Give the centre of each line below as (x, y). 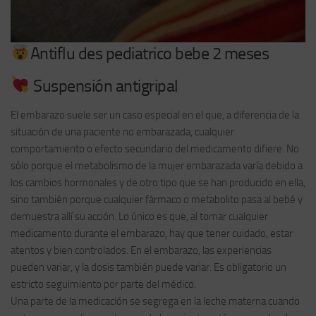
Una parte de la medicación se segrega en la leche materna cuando (155, 301)
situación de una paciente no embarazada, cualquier (122, 132)
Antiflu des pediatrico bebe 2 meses (150, 53)
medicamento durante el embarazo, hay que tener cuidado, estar (152, 233)
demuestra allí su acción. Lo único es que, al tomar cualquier (139, 216)
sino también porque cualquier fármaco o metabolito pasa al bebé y (157, 199)
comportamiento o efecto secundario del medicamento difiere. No (155, 148)
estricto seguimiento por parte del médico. (103, 284)
